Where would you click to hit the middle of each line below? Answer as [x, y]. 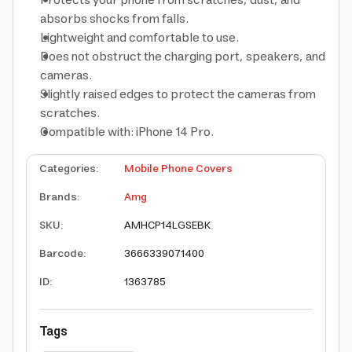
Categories [68, 169]
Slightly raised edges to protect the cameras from [178, 94]
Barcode [61, 254]
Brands [58, 197]
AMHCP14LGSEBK [167, 225]
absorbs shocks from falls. [114, 19]
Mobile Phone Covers [178, 169]
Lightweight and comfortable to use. [139, 38]
